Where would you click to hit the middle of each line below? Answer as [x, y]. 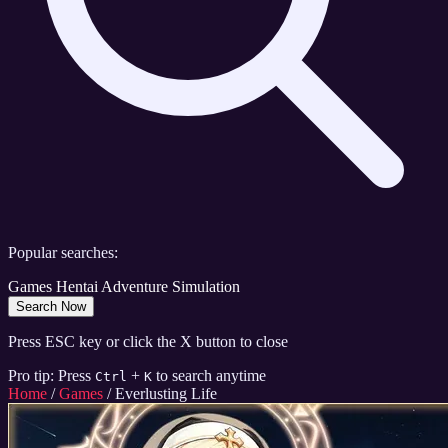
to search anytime [211, 376]
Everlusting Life [166, 394]
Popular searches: [63, 253]
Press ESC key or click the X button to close [148, 342]
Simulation [206, 287]
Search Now [51, 307]
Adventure [134, 287]
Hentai [77, 287]
